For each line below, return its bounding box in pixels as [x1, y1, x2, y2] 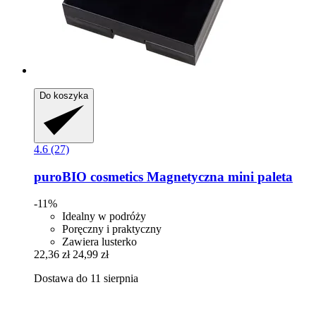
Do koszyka [39, 90, 88, 102]
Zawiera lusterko [62, 236, 137, 248]
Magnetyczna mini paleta [143, 169, 293, 184]
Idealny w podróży [62, 210, 146, 223]
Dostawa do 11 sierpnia [34, 272, 138, 285]
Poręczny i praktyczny [62, 223, 162, 236]
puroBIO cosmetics [34, 169, 143, 184]
